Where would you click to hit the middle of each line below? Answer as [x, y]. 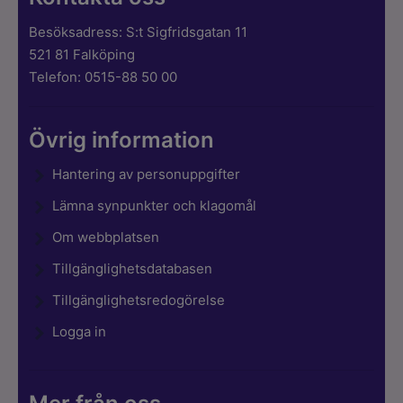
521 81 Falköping [82, 54]
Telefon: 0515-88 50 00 [103, 76]
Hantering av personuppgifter [147, 175]
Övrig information [122, 139]
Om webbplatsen [106, 237]
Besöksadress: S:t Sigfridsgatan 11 [139, 31]
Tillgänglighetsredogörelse [139, 300]
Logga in [80, 332]
